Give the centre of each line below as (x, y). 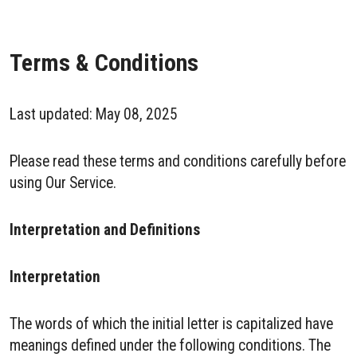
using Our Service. (63, 183)
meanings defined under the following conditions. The (170, 345)
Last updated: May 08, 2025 (94, 114)
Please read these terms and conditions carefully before (178, 161)
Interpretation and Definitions (105, 230)
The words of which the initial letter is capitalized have (171, 324)
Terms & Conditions (104, 63)
